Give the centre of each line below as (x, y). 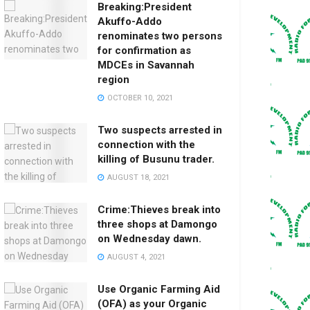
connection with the (146, 145)
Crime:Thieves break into (159, 210)
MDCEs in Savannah (146, 65)
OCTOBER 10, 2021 (139, 98)
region (113, 80)
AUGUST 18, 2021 (137, 177)
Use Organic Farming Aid (159, 289)
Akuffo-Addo (130, 21)
